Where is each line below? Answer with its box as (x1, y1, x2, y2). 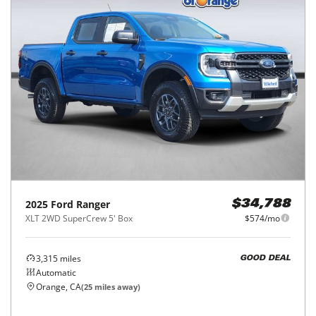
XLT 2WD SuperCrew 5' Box (25, 212, 133, 224)
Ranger (76, 197, 110, 211)
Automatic (36, 266, 76, 279)
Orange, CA (36, 280, 81, 293)
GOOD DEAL (240, 255, 291, 263)
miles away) (92, 281, 140, 292)
